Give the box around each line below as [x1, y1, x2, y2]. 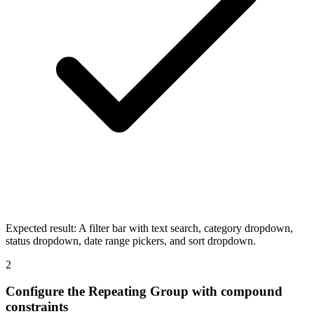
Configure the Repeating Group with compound [6, 284, 282, 299]
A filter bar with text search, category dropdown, [78, 221, 293, 234]
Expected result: [6, 221, 76, 234]
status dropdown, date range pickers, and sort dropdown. [6, 234, 256, 247]
